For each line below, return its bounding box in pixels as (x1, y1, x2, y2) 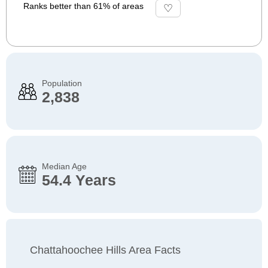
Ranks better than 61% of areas (23, 1, 144, 11)
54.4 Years (42, 172, 116, 188)
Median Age (42, 162, 87, 171)
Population (42, 78, 82, 88)
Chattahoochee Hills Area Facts (30, 244, 181, 256)
